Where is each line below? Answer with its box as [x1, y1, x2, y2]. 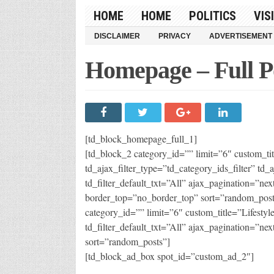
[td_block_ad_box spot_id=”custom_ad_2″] [84, 249, 254, 262]
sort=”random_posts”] [84, 234, 170, 248]
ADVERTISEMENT [209, 31, 272, 40]
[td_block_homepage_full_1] [84, 131, 197, 145]
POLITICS [188, 8, 236, 23]
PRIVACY [158, 31, 191, 40]
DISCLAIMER [94, 31, 140, 40]
